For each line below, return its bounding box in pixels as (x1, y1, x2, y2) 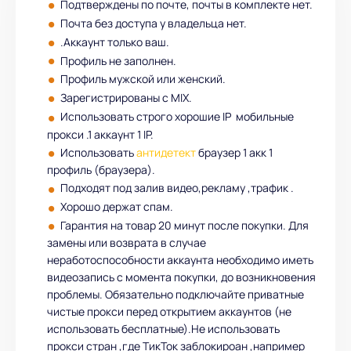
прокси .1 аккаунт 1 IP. (47, 126, 154, 142)
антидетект (136, 144, 196, 160)
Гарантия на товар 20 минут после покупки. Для (60, 217, 309, 233)
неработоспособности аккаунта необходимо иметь (47, 252, 313, 268)
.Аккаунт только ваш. (60, 34, 169, 49)
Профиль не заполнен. (60, 52, 176, 68)
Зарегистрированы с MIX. (60, 90, 192, 106)
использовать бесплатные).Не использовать (47, 321, 280, 337)
